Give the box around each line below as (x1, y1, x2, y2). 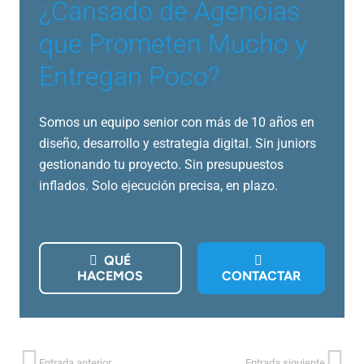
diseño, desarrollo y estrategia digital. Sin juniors (39, 136, 316, 152)
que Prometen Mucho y (39, 28, 307, 60)
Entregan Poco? (39, 61, 220, 93)
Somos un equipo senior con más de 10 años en (39, 115, 314, 131)
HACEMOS (77, 268, 144, 284)
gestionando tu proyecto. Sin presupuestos (39, 157, 284, 173)
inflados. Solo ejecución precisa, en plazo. (39, 178, 278, 194)
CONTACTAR (222, 268, 301, 284)
